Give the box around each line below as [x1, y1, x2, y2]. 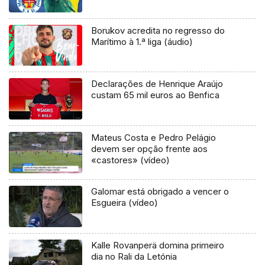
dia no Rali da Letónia [91, 251, 177, 263]
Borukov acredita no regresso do [91, 24, 225, 36]
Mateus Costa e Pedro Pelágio [91, 132, 216, 144]
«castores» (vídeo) [91, 154, 170, 166]
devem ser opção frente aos [91, 143, 208, 155]
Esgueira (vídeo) [91, 197, 159, 209]
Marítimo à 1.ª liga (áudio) [91, 35, 193, 47]
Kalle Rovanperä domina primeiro [91, 240, 225, 251]
